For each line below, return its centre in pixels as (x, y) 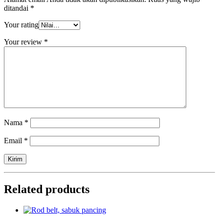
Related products (47, 189)
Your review (24, 42)
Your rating (21, 25)
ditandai (17, 8)
